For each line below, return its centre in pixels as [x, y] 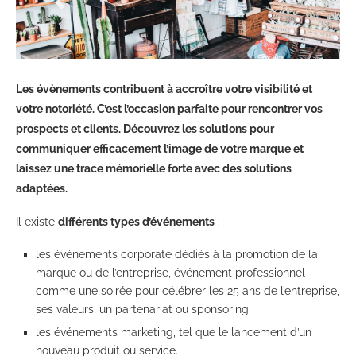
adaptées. [42, 188]
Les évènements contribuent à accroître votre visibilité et [164, 89]
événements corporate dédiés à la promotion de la [184, 254]
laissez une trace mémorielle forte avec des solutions [154, 168]
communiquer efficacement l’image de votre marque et [160, 148]
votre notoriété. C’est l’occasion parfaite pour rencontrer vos [169, 108]
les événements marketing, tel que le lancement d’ [167, 332]
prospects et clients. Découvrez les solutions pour [145, 128]
